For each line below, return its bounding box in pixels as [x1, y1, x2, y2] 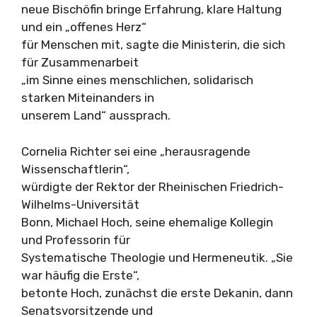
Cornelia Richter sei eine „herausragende [21, 144, 250, 158]
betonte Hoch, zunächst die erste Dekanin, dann [21, 285, 293, 300]
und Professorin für [21, 232, 130, 247]
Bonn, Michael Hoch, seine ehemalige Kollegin [21, 214, 273, 229]
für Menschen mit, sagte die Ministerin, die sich [21, 38, 285, 52]
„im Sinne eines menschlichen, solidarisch [21, 73, 253, 87]
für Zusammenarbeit [21, 55, 139, 69]
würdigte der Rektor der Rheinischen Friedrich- [21, 179, 284, 194]
